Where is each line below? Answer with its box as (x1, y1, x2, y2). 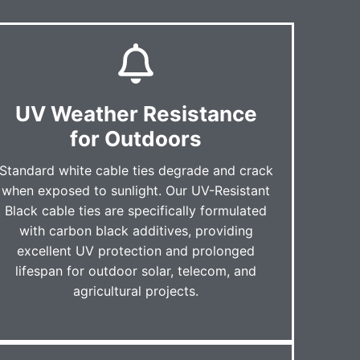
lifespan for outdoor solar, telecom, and (15, 262, 257, 279)
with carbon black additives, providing (18, 222, 253, 239)
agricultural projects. (73, 282, 199, 299)
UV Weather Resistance (14, 100, 257, 126)
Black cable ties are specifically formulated (5, 202, 268, 219)
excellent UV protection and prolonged (17, 242, 256, 259)
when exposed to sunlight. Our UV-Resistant (2, 182, 271, 198)
